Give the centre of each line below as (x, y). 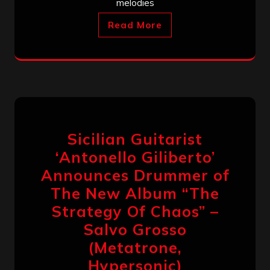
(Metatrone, (135, 247)
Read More (135, 25)
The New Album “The (135, 193)
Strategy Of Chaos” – (135, 211)
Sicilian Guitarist (135, 139)
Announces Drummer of (135, 175)
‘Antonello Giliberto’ (135, 157)
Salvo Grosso (135, 229)
